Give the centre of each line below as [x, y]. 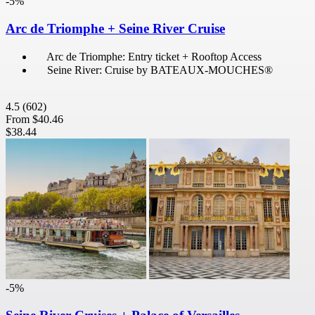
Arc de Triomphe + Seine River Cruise [115, 29]
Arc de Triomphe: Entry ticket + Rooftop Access [154, 56]
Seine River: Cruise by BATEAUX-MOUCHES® [160, 70]
